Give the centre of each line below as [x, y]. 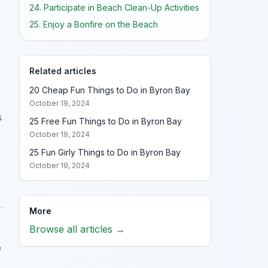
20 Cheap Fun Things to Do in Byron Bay [110, 90]
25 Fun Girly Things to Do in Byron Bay [105, 152]
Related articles [63, 71]
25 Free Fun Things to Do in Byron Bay [106, 121]
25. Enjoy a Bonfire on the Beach [94, 24]
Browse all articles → [77, 229]
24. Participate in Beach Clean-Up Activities [114, 7]
